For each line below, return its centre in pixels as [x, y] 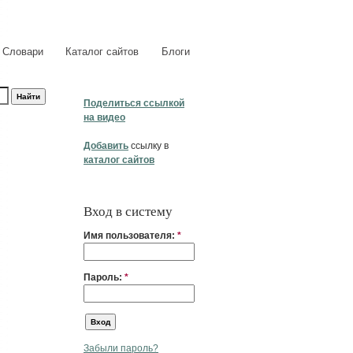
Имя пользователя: [130, 236]
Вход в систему [128, 212]
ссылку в [149, 146]
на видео [104, 117]
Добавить [106, 146]
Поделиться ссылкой [134, 103]
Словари [22, 51]
